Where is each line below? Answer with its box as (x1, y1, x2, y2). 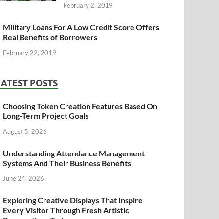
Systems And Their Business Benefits (3, 158, 131, 168)
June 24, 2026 (3, 175, 44, 183)
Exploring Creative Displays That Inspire (3, 196, 143, 205)
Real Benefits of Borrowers (3, 32, 98, 42)
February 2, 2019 (64, 1, 113, 9)
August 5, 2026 (3, 127, 47, 135)
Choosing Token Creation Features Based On (3, 101, 158, 110)
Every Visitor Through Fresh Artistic (3, 205, 130, 215)
